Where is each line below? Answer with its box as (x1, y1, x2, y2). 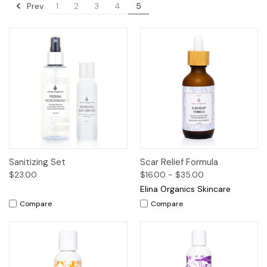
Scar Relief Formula (139, 156, 218, 168)
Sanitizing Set (9, 156, 66, 168)
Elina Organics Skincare (139, 183, 231, 194)
